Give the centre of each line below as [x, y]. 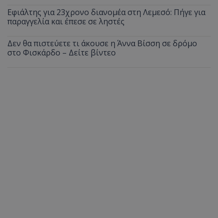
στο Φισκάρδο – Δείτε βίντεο [62, 52]
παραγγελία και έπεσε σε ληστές [66, 21]
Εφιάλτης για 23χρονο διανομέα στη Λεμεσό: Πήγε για [106, 12]
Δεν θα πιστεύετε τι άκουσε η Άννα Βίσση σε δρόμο [102, 43]
